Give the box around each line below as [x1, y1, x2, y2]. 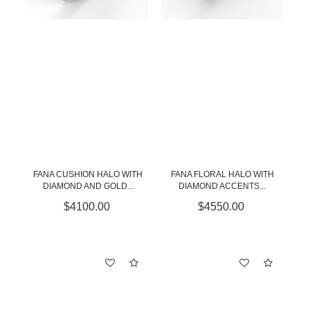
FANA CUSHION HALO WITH [33, 170, 143, 179]
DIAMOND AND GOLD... [42, 181, 134, 191]
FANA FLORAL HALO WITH [170, 170, 274, 179]
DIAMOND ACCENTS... [179, 181, 266, 191]
